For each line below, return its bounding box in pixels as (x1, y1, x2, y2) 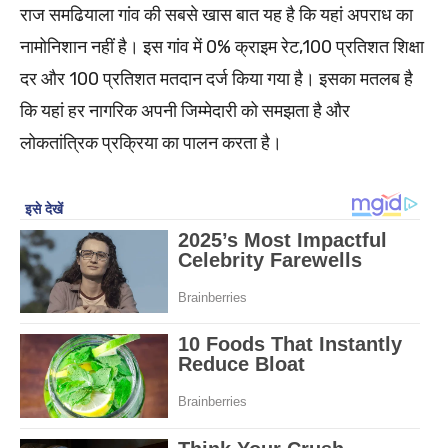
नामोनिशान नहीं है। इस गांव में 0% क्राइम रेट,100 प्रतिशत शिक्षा (20, 36, 424, 59)
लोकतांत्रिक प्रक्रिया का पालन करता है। (20, 132, 282, 155)
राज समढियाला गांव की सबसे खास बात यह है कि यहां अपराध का (20, 4, 413, 27)
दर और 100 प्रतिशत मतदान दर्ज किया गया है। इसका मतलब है (20, 68, 413, 91)
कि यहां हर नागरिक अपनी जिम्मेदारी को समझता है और (20, 100, 350, 123)
